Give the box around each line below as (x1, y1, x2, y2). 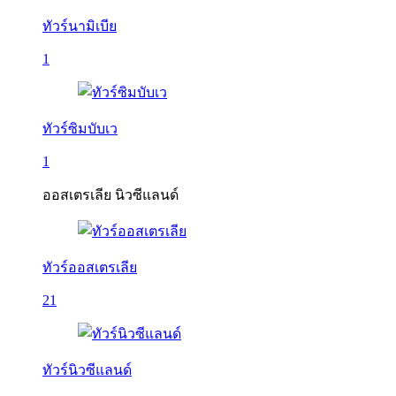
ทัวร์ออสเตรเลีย (42, 260, 137, 275)
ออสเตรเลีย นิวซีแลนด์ (42, 187, 179, 202)
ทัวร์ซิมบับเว (42, 121, 118, 136)
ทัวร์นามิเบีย (42, 19, 117, 34)
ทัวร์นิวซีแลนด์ (42, 362, 132, 377)
